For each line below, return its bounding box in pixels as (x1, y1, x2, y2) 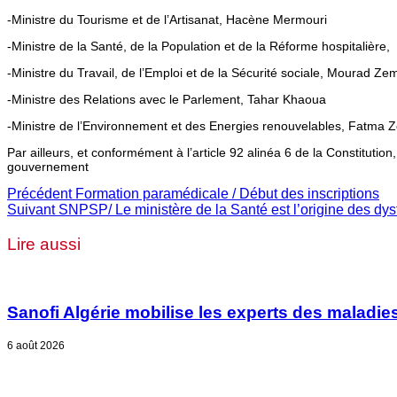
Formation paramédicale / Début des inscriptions (72, 185, 379, 201)
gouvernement (7, 159, 89, 174)
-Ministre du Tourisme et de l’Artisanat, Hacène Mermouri (7, 12, 327, 27)
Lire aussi (7, 234, 81, 253)
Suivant (7, 201, 55, 217)
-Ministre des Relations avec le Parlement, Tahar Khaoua (7, 91, 326, 106)
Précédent (7, 185, 72, 201)
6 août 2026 (7, 339, 65, 352)
